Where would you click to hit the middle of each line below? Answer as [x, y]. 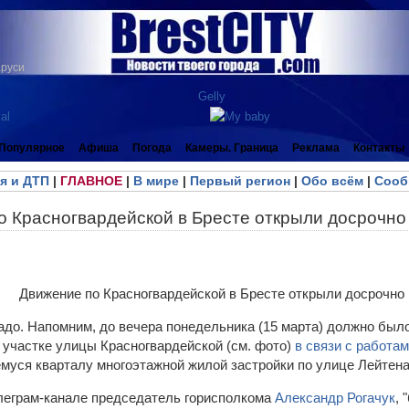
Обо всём [332, 181]
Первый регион [240, 181]
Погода [152, 148]
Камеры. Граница [232, 148]
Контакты [379, 148]
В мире [156, 181]
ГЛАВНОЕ [91, 181]
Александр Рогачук [335, 398]
